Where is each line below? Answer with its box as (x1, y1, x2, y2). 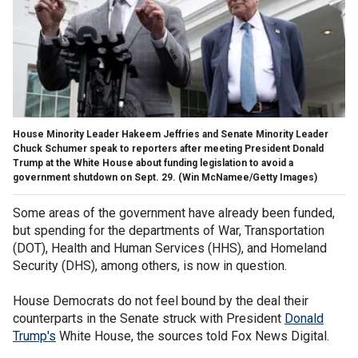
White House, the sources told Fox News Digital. (56, 328, 332, 344)
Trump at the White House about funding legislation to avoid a (13, 157, 293, 169)
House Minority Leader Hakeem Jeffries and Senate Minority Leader (13, 128, 328, 140)
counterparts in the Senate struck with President (13, 310, 284, 326)
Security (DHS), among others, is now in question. (13, 257, 287, 273)
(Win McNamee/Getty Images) (178, 171, 317, 183)
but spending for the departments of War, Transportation (13, 222, 324, 238)
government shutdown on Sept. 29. (13, 171, 176, 183)
